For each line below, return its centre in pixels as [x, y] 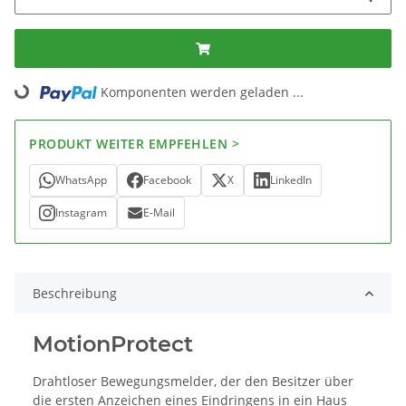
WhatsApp [81, 180]
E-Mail [159, 213]
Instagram [81, 213]
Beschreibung [75, 294]
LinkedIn [291, 180]
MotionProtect [113, 344]
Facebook [167, 180]
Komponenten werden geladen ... [203, 92]
